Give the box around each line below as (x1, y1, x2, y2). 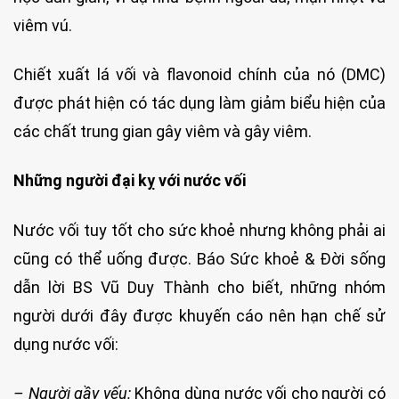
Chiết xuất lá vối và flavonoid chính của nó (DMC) (13, 65, 386, 84)
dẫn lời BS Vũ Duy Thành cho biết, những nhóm (13, 277, 386, 297)
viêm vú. (13, 15, 72, 35)
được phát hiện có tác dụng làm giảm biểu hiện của (13, 94, 386, 112)
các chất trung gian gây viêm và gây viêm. (13, 122, 312, 141)
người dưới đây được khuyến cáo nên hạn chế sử (13, 305, 386, 325)
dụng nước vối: (13, 334, 118, 354)
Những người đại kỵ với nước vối (13, 171, 246, 191)
